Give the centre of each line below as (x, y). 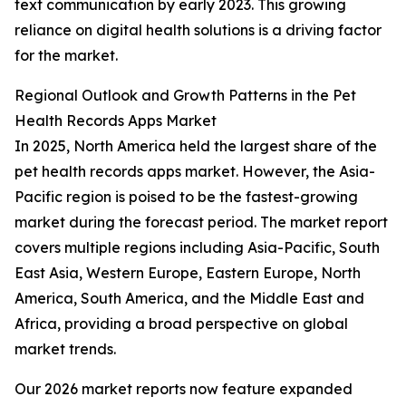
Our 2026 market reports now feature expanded (184, 389)
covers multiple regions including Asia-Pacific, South (197, 248)
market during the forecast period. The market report (201, 222)
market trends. (65, 349)
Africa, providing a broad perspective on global (181, 324)
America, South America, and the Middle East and (189, 299)
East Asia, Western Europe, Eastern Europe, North (188, 273)
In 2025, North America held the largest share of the (196, 146)
